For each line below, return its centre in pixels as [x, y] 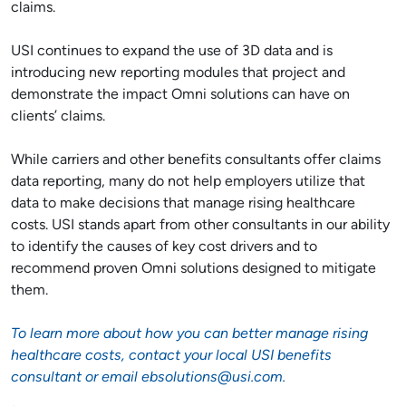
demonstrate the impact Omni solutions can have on [180, 95]
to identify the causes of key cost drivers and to [164, 247]
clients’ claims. [58, 117]
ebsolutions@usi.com [212, 378]
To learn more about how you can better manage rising [189, 334]
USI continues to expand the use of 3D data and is [172, 52]
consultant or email [76, 378]
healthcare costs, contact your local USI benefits [171, 356]
